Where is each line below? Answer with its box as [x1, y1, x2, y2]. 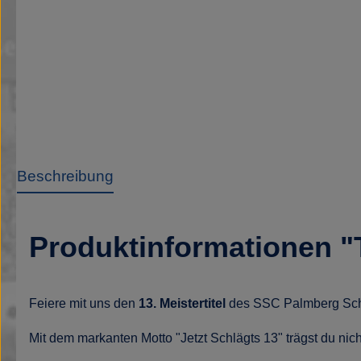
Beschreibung [17, 168, 114, 185]
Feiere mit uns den [29, 297, 139, 310]
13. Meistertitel [139, 297, 226, 310]
